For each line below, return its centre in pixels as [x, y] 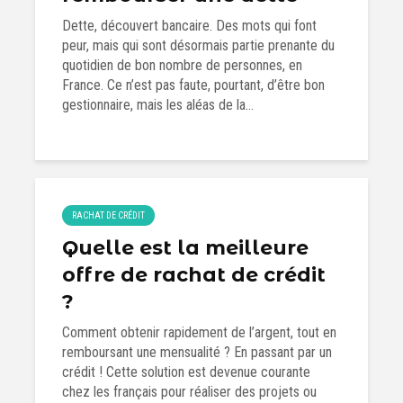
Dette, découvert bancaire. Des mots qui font [189, 26]
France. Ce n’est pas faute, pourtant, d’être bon [193, 85]
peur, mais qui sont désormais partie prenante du [198, 45]
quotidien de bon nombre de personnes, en [182, 65]
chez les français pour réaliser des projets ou [189, 392]
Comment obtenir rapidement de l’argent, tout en [199, 332]
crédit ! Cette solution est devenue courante [186, 372]
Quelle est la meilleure [185, 248]
